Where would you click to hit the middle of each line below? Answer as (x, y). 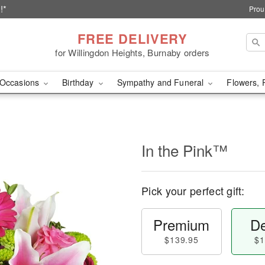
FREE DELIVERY (132, 38)
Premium (182, 224)
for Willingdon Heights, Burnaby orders (132, 52)
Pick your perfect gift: (193, 190)
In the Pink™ (185, 150)
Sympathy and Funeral (161, 82)
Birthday (79, 82)
